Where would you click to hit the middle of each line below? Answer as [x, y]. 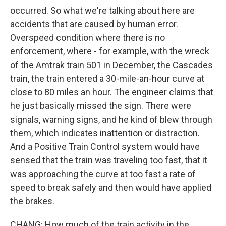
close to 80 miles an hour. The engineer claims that [112, 92]
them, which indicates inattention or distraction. [105, 133]
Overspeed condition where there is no [88, 37]
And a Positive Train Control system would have [105, 146]
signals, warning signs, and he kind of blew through [111, 119]
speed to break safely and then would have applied [111, 187]
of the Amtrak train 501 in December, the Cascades [111, 65]
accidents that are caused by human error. [94, 24]
